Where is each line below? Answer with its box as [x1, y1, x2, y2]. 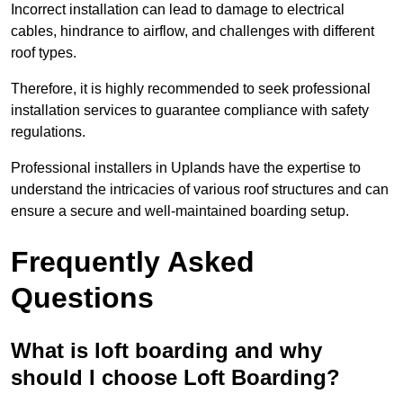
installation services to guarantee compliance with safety [11, 103, 369, 119]
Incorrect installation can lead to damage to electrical [11, 2, 345, 18]
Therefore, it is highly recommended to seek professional [11, 81, 371, 97]
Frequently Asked [11, 246, 255, 279]
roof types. [11, 45, 76, 61]
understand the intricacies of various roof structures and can [11, 182, 389, 198]
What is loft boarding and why [11, 338, 322, 363]
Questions [11, 282, 154, 315]
